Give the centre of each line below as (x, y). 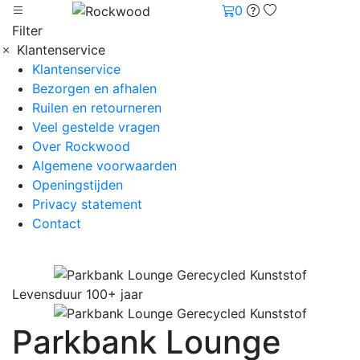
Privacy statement (87, 204)
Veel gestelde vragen (96, 127)
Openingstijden (78, 184)
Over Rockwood (81, 146)
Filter (27, 30)
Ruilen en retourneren (97, 107)
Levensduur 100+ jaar (78, 294)
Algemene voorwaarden (104, 165)
